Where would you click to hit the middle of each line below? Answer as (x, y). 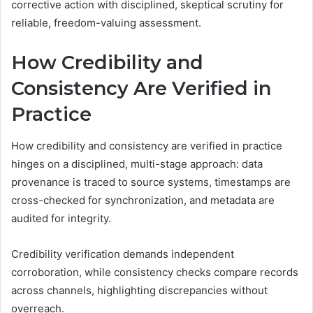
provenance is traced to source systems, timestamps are (151, 182)
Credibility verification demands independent (123, 254)
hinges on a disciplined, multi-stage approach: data (137, 163)
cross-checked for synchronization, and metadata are (143, 200)
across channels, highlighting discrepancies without (139, 290)
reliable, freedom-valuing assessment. (106, 23)
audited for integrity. (61, 218)
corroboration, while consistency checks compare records (155, 272)
